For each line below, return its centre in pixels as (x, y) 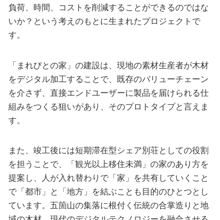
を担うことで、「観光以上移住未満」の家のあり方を (108, 164)
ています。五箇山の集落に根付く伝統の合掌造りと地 (108, 206)
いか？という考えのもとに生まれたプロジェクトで (104, 21)
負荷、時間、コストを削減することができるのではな (108, 8)
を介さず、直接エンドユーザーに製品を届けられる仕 (108, 93)
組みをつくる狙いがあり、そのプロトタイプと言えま (108, 106)
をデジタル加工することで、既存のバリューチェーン (108, 79)
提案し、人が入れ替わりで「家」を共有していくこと (108, 178)
